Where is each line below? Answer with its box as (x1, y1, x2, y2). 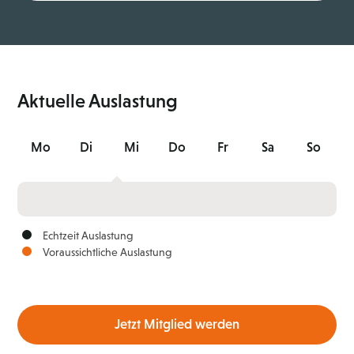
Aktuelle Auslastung (17, 89, 179, 111)
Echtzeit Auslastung (43, 229, 134, 243)
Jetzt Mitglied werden (115, 317, 239, 333)
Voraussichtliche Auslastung (43, 246, 172, 259)
